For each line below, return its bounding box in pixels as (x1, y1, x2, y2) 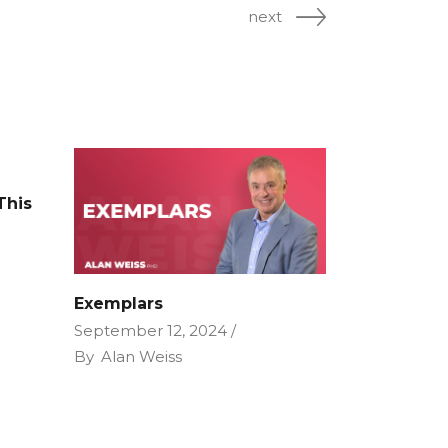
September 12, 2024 (73, 321, 227, 341)
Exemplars (73, 294, 163, 314)
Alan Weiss (100, 347, 182, 367)
